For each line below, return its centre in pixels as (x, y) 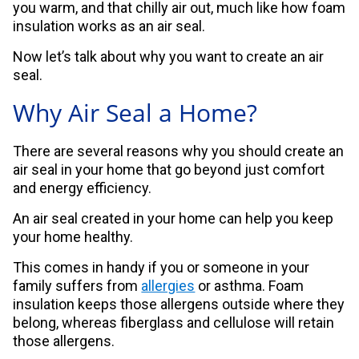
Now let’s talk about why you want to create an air (169, 57)
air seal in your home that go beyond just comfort (169, 170)
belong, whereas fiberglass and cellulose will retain (174, 323)
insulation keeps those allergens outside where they (179, 305)
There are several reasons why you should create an (179, 151)
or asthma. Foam (250, 286)
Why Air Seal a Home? (135, 113)
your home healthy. (73, 237)
